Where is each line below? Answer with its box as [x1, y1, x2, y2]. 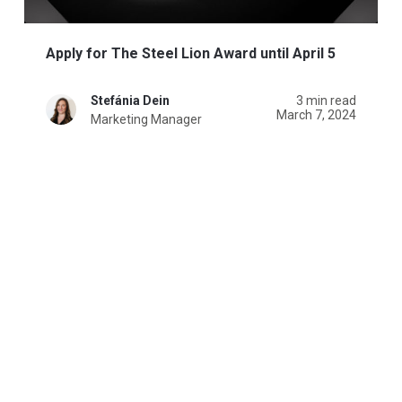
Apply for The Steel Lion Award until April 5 [45, 44, 336, 62]
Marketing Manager [90, 111, 202, 127]
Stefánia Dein [90, 92, 170, 108]
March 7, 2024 [276, 107, 357, 122]
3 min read [296, 92, 357, 108]
